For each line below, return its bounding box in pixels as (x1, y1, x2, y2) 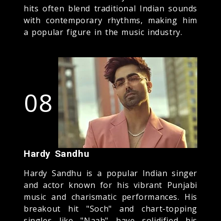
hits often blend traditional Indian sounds (24, 2, 197, 14)
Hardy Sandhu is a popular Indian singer (24, 167, 197, 179)
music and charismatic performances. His (24, 191, 197, 202)
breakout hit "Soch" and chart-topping (24, 203, 197, 214)
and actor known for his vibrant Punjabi (24, 179, 197, 190)
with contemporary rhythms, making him (24, 14, 197, 26)
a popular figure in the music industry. (24, 26, 183, 37)
